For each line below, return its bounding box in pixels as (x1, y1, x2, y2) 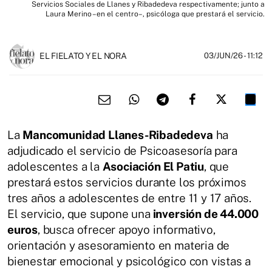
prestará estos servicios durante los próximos (7, 175, 246, 189)
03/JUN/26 (204, 50, 243, 60)
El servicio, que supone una (7, 206, 151, 220)
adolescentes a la (7, 159, 103, 173)
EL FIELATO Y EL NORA (39, 50, 127, 61)
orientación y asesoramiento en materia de (7, 238, 230, 252)
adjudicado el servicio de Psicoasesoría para (7, 143, 237, 157)
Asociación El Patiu (102, 159, 204, 173)
